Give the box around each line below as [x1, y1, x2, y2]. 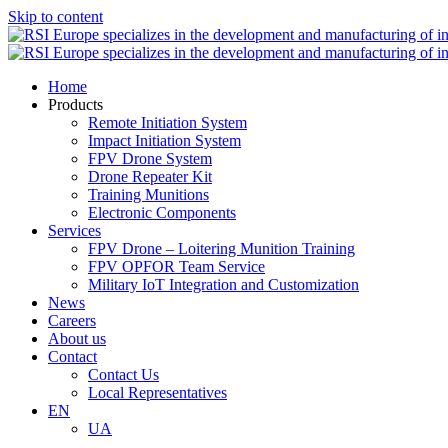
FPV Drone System [88, 150, 212, 167]
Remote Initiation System [88, 114, 247, 131]
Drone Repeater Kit [88, 168, 212, 185]
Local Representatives [88, 384, 227, 401]
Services [48, 222, 101, 239]
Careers [48, 312, 96, 329]
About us [48, 330, 106, 347]
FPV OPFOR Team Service [88, 258, 265, 275]
